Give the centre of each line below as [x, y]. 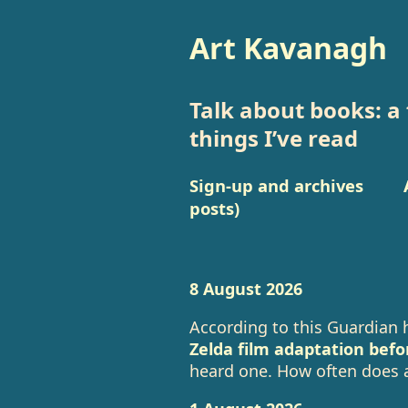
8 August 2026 [245, 289]
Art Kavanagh [288, 48]
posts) [214, 208]
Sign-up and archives [276, 185]
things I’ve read [273, 138]
